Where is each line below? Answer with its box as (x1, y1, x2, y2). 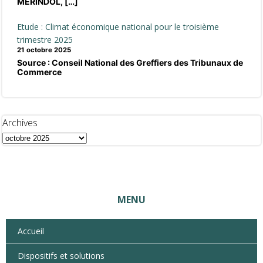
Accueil (18, 225, 44, 237)
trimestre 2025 (17, 34, 75, 45)
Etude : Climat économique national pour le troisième (17, 21, 219, 32)
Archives (2, 116, 38, 129)
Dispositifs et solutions (18, 250, 104, 261)
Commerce (17, 67, 62, 77)
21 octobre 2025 (17, 46, 71, 54)
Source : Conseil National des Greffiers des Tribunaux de (17, 58, 243, 68)
